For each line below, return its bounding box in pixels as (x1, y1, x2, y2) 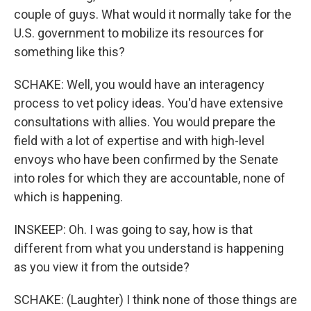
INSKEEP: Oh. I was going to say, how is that (14, 222, 253, 237)
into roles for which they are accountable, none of (14, 171, 285, 185)
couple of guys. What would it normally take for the (14, 7, 292, 22)
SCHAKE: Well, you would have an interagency (14, 77, 264, 92)
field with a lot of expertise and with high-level (14, 133, 264, 148)
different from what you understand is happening (14, 241, 284, 255)
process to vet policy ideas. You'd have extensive (14, 96, 283, 110)
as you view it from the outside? (14, 260, 190, 274)
